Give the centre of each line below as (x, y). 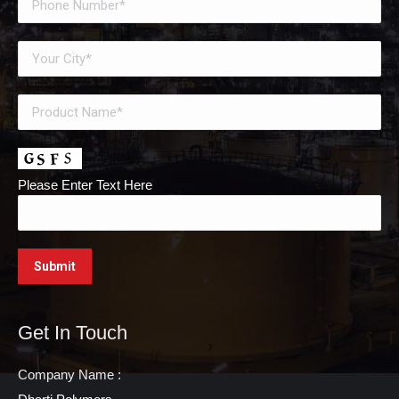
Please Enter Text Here (85, 184)
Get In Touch (73, 332)
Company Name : (69, 374)
